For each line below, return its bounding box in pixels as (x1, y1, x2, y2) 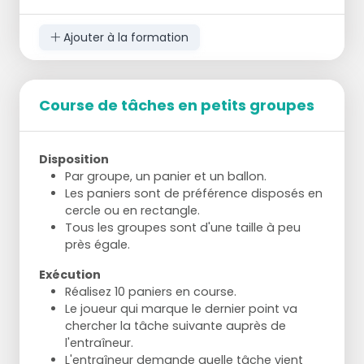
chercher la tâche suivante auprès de (65, 318, 286, 335)
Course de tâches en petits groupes (39, 95, 314, 116)
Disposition (39, 151, 109, 168)
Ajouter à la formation (59, 28, 188, 45)
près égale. (65, 236, 130, 253)
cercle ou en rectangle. (65, 202, 200, 219)
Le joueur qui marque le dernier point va (65, 301, 297, 318)
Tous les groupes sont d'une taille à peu (65, 219, 301, 236)
